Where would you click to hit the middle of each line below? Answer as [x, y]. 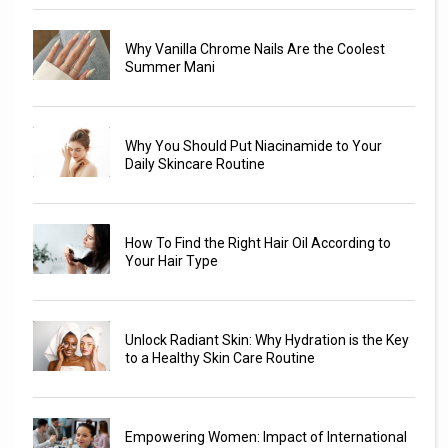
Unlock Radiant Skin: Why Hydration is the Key [266, 339]
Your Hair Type [171, 260]
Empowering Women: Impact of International [265, 436]
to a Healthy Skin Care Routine [219, 357]
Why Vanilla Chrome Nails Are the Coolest [254, 48]
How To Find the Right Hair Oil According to [257, 242]
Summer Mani [169, 66]
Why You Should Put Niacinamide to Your [253, 145]
